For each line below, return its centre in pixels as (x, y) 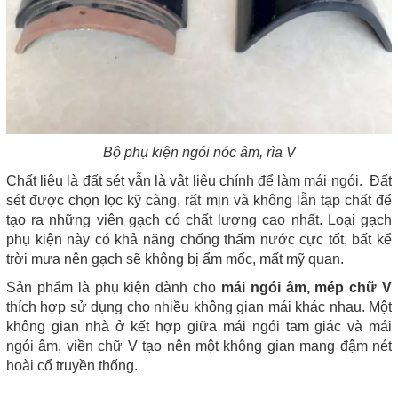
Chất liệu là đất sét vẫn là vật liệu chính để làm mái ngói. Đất (199, 181)
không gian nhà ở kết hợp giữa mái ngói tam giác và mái (199, 326)
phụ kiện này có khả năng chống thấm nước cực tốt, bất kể (199, 239)
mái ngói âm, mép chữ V (304, 287)
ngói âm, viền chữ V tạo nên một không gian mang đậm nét (199, 346)
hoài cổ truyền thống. (72, 366)
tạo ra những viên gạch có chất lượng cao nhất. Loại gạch (199, 220)
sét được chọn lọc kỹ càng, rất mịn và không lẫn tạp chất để (199, 200)
